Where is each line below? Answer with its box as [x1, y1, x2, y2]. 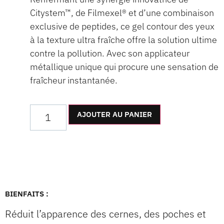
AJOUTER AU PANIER [76, 109, 152, 119]
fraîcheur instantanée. [30, 74, 117, 86]
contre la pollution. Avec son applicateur [30, 47, 189, 59]
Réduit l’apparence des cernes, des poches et [5, 206, 206, 220]
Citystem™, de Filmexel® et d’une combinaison [30, 7, 214, 19]
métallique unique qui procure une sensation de [30, 61, 218, 73]
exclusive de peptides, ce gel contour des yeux [30, 20, 214, 32]
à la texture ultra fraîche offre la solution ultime [30, 34, 217, 46]
